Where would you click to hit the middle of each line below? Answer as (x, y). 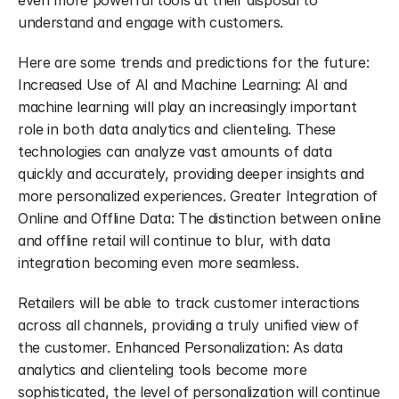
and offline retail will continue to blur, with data (174, 240)
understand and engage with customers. (151, 22)
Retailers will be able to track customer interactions (189, 303)
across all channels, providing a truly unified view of (188, 325)
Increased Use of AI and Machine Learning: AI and (183, 85)
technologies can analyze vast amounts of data (175, 151)
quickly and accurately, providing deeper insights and (191, 174)
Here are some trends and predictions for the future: (194, 62)
